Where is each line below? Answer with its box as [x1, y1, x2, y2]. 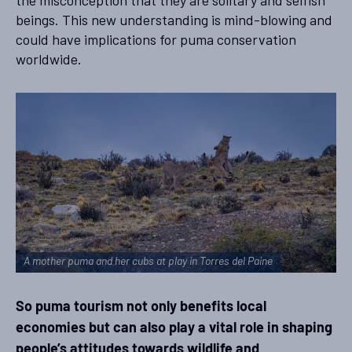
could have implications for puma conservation [16, 30, 296, 48]
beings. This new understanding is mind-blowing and [16, 10, 332, 28]
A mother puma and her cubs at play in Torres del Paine [24, 256, 273, 269]
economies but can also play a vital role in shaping [16, 321, 332, 337]
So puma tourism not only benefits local [16, 300, 266, 316]
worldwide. [16, 49, 82, 68]
